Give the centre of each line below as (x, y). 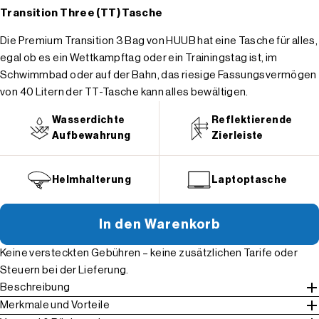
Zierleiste (237, 136)
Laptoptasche (250, 180)
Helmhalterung (91, 180)
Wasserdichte (89, 121)
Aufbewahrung (91, 136)
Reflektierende (252, 121)
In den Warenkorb (159, 225)
